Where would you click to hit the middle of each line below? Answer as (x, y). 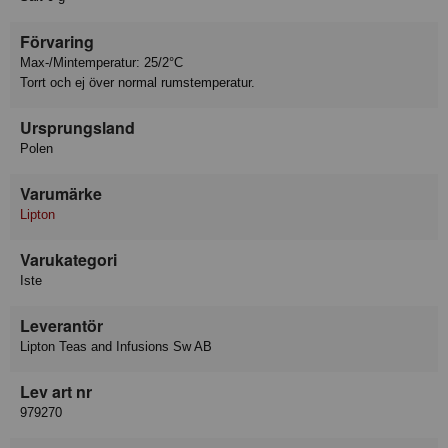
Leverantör (61, 325)
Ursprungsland (77, 127)
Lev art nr (56, 391)
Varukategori (68, 259)
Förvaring (57, 41)
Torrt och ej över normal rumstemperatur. (137, 82)
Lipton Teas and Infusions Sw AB (116, 346)
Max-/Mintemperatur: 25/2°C (101, 62)
